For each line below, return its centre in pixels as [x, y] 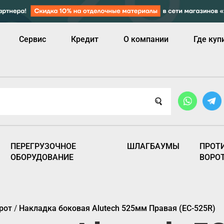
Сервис [32, 39]
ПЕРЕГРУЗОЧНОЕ [43, 146]
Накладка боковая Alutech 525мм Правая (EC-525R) [117, 208]
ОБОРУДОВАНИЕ [42, 157]
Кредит [85, 39]
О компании [146, 39]
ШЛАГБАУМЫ [153, 146]
